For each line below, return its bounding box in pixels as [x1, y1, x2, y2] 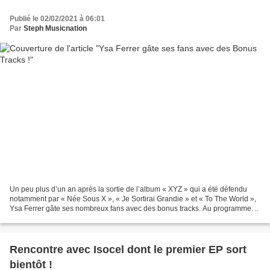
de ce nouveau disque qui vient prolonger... [10, 214, 151, 223]
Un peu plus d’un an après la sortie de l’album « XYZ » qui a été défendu [10, 185, 247, 194]
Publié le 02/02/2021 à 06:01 [10, 14, 105, 23]
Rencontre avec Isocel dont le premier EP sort [10, 243, 246, 256]
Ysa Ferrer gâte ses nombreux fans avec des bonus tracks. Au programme [10, 204, 251, 213]
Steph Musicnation [24, 24, 87, 33]
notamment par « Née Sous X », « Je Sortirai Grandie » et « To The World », [10, 195, 256, 204]
